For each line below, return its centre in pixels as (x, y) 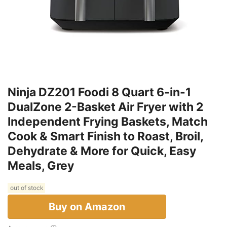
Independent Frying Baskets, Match (108, 122)
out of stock (26, 188)
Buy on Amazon (87, 207)
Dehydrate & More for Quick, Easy (102, 151)
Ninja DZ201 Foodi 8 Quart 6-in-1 (99, 92)
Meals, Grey (41, 166)
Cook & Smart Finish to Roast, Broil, (105, 137)
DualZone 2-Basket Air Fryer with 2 (105, 107)
